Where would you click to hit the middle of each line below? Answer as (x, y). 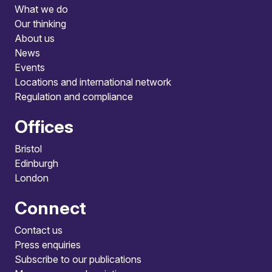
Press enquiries (48, 245)
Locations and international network (93, 82)
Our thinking (40, 24)
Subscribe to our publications (78, 260)
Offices (44, 127)
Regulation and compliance (74, 97)
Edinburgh (36, 164)
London (32, 178)
